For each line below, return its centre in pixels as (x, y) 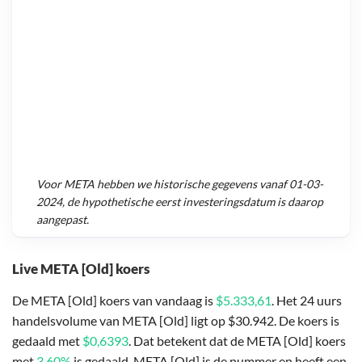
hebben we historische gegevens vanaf (192, 184)
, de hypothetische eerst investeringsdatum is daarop (193, 202)
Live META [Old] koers (81, 268)
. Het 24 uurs (307, 300)
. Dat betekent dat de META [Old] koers (237, 340)
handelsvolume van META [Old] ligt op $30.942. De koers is (176, 320)
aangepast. (63, 220)
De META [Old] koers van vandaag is (114, 300)
